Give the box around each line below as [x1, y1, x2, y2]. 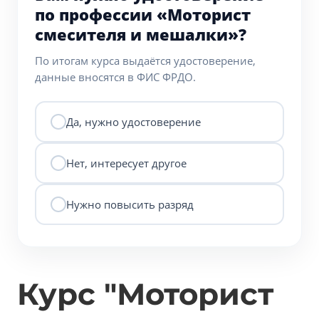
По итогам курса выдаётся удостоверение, [35, 53, 256, 68]
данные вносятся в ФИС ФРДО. [35, 70, 196, 84]
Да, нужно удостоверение [66, 114, 201, 129]
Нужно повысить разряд [66, 197, 194, 211]
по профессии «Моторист [35, 4, 251, 25]
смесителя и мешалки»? [35, 23, 246, 45]
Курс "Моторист [17, 276, 273, 313]
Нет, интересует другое [66, 155, 187, 170]
